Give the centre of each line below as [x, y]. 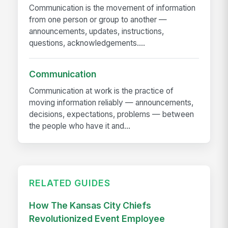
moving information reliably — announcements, [111, 103]
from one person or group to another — [98, 20]
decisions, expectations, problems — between [112, 115]
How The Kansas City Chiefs [90, 206]
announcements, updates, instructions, [97, 32]
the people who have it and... [80, 126]
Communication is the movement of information [112, 8]
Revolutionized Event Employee [97, 219]
